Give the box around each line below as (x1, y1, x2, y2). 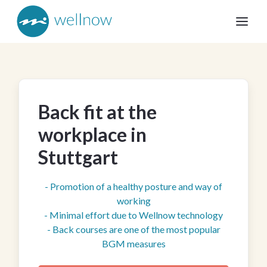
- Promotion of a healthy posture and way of (45, 181, 222, 192)
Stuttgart (38, 145, 118, 169)
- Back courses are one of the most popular (46, 223, 221, 235)
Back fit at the (38, 100, 157, 123)
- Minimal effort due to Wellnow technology (44, 209, 223, 221)
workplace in (38, 123, 147, 146)
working (116, 195, 151, 206)
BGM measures (101, 238, 166, 249)
